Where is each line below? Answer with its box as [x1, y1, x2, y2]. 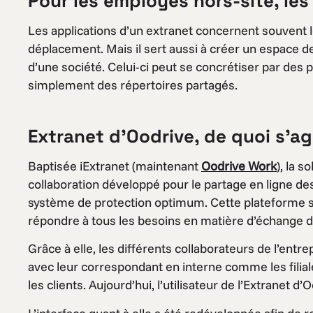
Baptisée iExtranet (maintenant [28, 157, 201, 174]
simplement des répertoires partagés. [28, 76, 238, 93]
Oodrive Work [201, 157, 277, 174]
